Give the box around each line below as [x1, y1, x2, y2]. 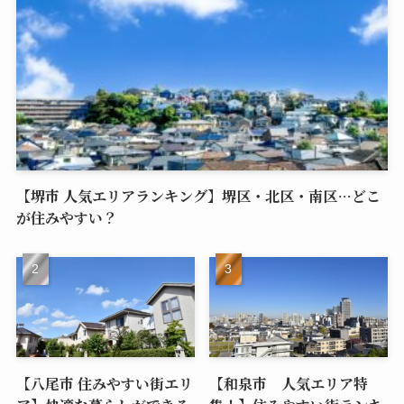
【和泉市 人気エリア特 [209, 372, 369, 394]
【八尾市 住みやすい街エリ [15, 372, 193, 394]
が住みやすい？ [15, 206, 117, 228]
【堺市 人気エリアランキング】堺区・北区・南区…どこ [15, 184, 381, 207]
